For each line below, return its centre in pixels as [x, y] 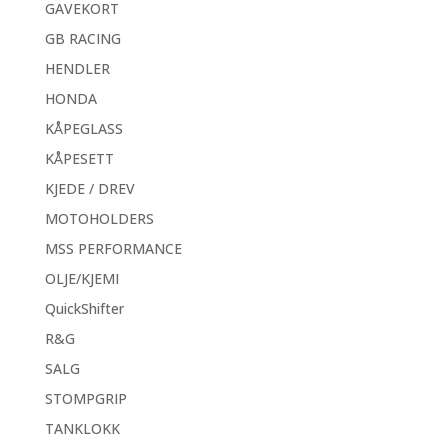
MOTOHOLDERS [99, 218]
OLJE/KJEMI [81, 278]
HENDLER [77, 68]
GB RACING [82, 38]
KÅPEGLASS [83, 128]
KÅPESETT [79, 158]
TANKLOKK [82, 428]
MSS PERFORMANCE [113, 248]
